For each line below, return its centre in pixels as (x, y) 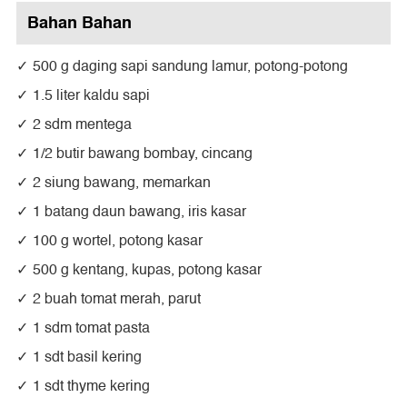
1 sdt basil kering (87, 357)
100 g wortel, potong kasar (118, 241)
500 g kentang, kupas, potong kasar (147, 270)
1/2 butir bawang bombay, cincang (143, 154)
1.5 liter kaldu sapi (91, 96)
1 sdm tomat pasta (91, 328)
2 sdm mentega (82, 125)
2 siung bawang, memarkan (122, 183)
